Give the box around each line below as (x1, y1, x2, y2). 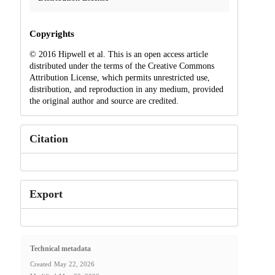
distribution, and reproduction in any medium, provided (29, 84, 223, 94)
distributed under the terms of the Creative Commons (29, 61, 214, 71)
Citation (29, 132, 68, 145)
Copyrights (29, 28, 74, 39)
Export (29, 187, 63, 200)
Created (29, 260, 52, 268)
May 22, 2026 (53, 260, 95, 268)
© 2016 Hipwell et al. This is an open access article (29, 49, 208, 59)
